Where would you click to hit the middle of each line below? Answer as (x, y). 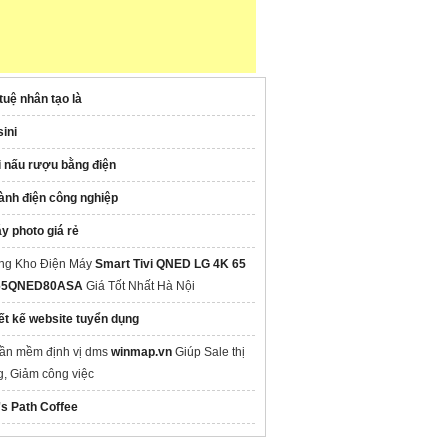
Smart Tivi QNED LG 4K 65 (170, 264)
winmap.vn (141, 352)
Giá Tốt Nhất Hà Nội (139, 286)
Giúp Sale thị (208, 352)
